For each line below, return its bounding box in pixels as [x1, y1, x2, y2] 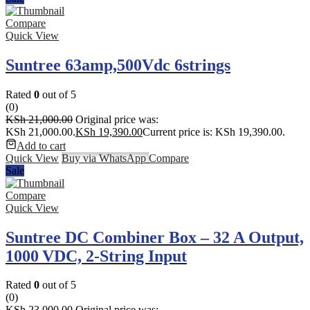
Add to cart [17, 139, 66, 152]
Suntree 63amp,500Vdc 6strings [6, 55, 230, 74]
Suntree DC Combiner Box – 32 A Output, [6, 228, 304, 246]
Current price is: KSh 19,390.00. [143, 125, 285, 138]
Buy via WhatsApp [62, 152, 149, 164]
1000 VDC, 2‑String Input [6, 246, 187, 265]
